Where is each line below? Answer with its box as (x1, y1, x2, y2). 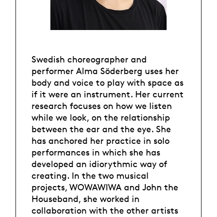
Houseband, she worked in (31, 193, 139, 204)
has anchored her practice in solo (31, 135, 170, 146)
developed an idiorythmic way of (31, 158, 167, 170)
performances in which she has (31, 147, 160, 158)
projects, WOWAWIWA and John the (31, 182, 178, 193)
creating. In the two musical (31, 170, 149, 181)
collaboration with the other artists (31, 205, 178, 216)
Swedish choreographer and (31, 54, 147, 65)
